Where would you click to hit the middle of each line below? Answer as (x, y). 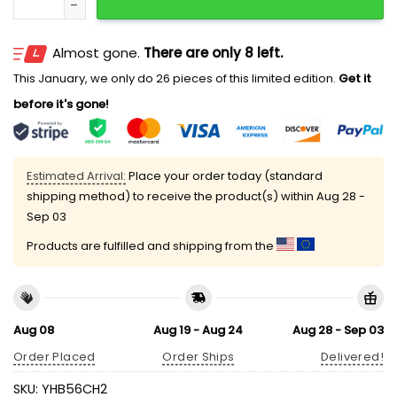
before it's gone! (61, 105)
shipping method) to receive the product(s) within (171, 197)
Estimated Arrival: (76, 176)
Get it (354, 79)
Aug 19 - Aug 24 (198, 330)
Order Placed (54, 357)
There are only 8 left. (213, 53)
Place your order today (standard (224, 176)
